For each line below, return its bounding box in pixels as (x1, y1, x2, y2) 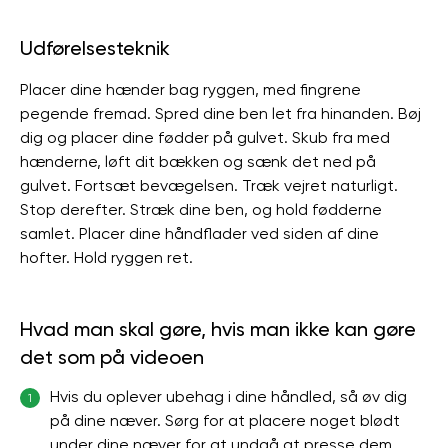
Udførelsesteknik (20, 36, 170, 60)
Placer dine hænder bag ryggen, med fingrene (20, 80, 361, 99)
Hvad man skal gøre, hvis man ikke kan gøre (20, 317, 416, 341)
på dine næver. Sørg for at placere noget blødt (50, 411, 400, 430)
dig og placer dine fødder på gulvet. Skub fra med (20, 128, 390, 147)
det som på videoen (20, 345, 204, 369)
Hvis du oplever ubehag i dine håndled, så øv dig (50, 387, 407, 406)
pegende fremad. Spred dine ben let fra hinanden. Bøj (20, 104, 421, 123)
